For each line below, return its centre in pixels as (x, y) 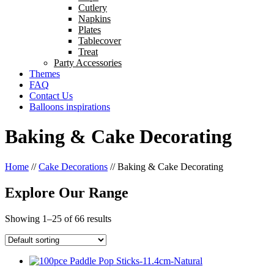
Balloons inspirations (70, 107)
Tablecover (100, 41)
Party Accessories (88, 63)
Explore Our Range (67, 192)
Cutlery (93, 8)
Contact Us (51, 96)
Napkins (94, 19)
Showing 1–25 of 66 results (58, 218)
